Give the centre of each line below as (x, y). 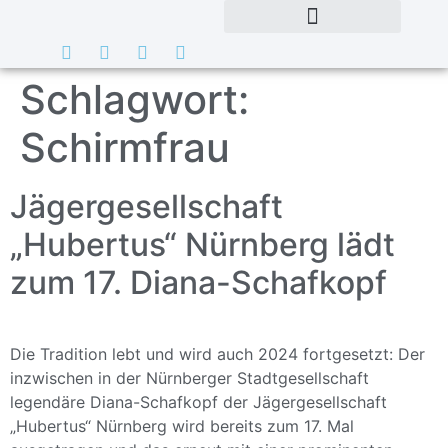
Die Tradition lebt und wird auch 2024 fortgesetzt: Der (217, 354)
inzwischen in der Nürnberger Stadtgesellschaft (189, 378)
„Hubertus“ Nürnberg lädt (202, 244)
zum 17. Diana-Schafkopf (198, 282)
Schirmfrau (125, 147)
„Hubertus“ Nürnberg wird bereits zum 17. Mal (182, 426)
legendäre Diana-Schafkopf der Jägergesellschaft (198, 402)
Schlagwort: (134, 99)
